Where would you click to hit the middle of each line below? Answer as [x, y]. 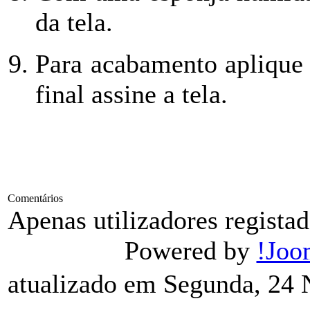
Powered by [190, 251]
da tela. [74, 22]
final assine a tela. [131, 94]
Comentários [35, 199]
